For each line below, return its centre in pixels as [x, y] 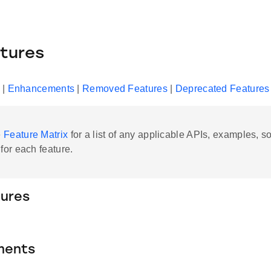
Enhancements [41, 89]
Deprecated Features [222, 89]
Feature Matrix [36, 135]
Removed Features [125, 89]
